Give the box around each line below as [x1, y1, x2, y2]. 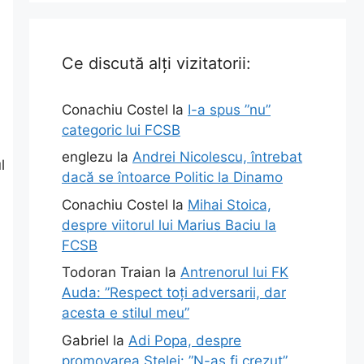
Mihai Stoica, [188, 196, 271, 213]
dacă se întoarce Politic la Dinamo [62, 169, 283, 185]
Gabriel [62, 331, 109, 349]
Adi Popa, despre [128, 331, 241, 349]
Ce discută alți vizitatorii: [62, 53, 251, 73]
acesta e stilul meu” [62, 305, 189, 321]
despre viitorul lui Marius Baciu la [62, 216, 276, 233]
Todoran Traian [62, 264, 161, 280]
